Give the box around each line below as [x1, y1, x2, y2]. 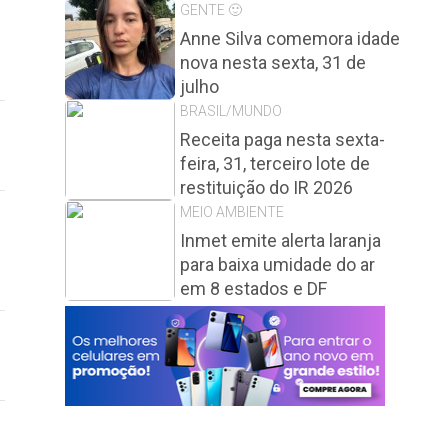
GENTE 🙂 [180, 2, 242, 18]
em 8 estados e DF [180, 278, 327, 299]
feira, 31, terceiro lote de [180, 153, 370, 174]
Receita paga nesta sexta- [180, 129, 385, 150]
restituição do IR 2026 [180, 177, 353, 198]
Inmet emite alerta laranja [180, 230, 381, 251]
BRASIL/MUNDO [180, 103, 282, 119]
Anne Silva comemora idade [180, 28, 400, 49]
